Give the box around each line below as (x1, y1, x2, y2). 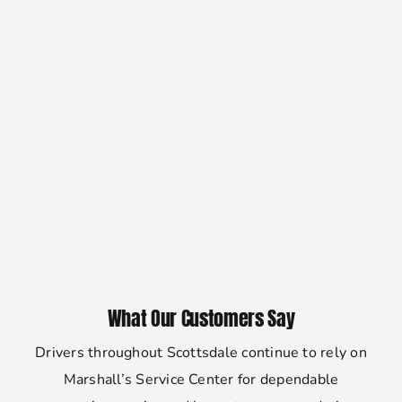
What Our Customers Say (107, 303, 295, 334)
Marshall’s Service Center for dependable (63, 370, 339, 390)
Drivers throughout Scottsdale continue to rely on (35, 343, 367, 363)
